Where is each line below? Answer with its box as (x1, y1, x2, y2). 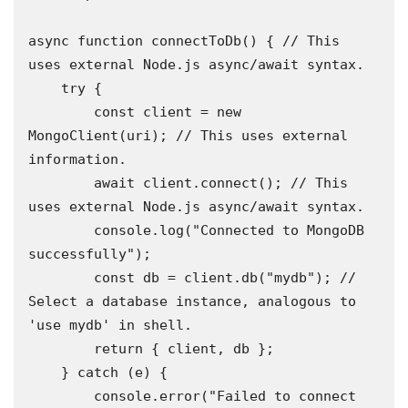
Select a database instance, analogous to (28, 293, 356, 310)
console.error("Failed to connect (28, 388, 94, 404)
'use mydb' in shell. (28, 317, 192, 333)
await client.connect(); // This (28, 175, 94, 191)
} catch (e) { (28, 364, 61, 381)
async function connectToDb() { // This (28, 33, 340, 49)
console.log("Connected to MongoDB (28, 222, 94, 239)
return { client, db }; (28, 341, 94, 357)
